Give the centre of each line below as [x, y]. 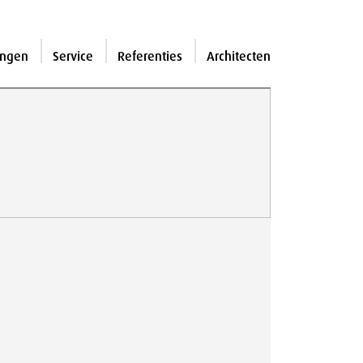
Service [73, 56]
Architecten [239, 56]
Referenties [150, 56]
